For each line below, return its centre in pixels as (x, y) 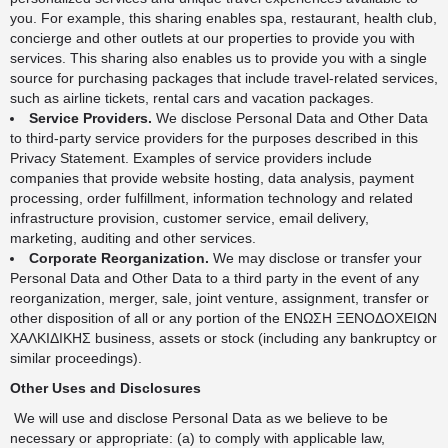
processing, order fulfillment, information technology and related (211, 198)
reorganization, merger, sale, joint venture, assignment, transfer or (219, 298)
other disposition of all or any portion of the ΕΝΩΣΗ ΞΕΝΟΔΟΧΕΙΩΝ (223, 318)
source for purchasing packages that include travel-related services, (224, 78)
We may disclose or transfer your (315, 258)
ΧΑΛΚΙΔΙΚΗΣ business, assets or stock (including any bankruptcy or (223, 338)
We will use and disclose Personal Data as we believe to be (199, 418)
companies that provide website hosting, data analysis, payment (212, 178)
